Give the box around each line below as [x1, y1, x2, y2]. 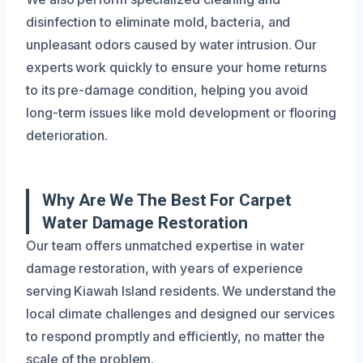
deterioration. [26, 126, 108, 143]
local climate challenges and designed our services [26, 305, 335, 322]
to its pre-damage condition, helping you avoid [26, 81, 309, 98]
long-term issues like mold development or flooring [26, 104, 337, 121]
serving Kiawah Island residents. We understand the [26, 282, 337, 299]
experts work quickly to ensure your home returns [26, 58, 327, 75]
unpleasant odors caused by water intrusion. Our [26, 36, 318, 53]
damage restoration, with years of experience [26, 259, 303, 276]
